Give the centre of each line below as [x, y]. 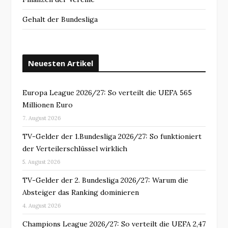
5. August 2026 [41, 162]
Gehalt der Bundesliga [60, 20]
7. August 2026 [42, 118]
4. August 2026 [42, 206]
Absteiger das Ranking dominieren [81, 193]
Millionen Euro [48, 105]
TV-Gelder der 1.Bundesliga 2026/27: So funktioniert [112, 137]
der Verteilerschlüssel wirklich [75, 149]
